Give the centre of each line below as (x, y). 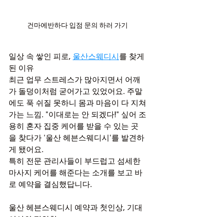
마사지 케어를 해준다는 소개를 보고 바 (76, 173)
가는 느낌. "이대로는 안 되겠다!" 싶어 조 (77, 115)
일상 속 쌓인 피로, (41, 56)
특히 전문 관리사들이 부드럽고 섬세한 (76, 161)
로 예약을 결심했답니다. (50, 184)
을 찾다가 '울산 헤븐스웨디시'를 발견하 (77, 138)
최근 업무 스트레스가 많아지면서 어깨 (75, 80)
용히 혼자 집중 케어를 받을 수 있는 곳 (74, 126)
